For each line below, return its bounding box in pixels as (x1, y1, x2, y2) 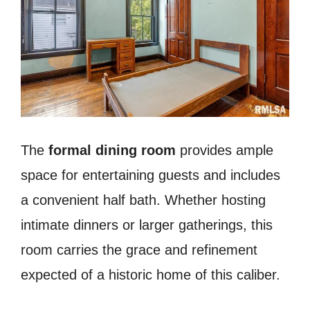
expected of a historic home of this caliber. (21, 266, 280, 282)
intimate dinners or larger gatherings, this (21, 217, 273, 232)
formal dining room (48, 142, 176, 158)
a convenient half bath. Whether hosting (21, 192, 266, 208)
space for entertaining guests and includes (21, 167, 280, 183)
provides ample (176, 142, 273, 158)
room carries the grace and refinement (21, 241, 257, 257)
